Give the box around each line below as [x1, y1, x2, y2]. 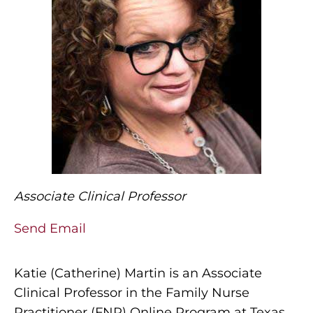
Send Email [14, 221, 86, 236]
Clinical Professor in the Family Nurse [14, 285, 249, 300]
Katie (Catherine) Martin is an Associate [14, 265, 262, 281]
